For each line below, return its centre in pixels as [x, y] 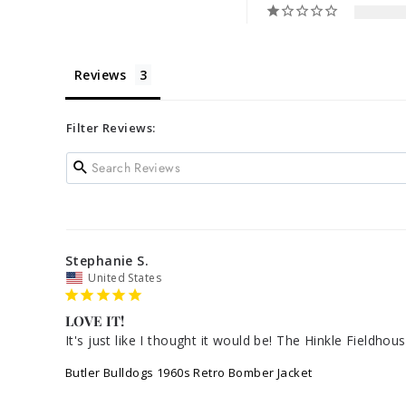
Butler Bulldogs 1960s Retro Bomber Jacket [189, 372]
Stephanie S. [107, 260]
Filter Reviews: [111, 127]
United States [125, 277]
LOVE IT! [95, 320]
